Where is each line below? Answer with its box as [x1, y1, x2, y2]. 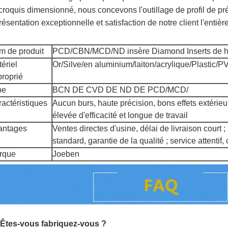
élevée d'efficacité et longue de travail [52, 111, 188, 120]
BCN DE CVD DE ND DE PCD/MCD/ [52, 85, 188, 94]
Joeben [52, 150, 79, 158]
